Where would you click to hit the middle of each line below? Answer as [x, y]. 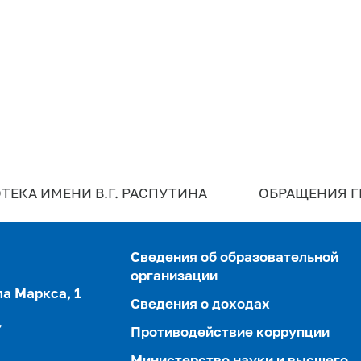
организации [174, 276]
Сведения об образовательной [235, 258]
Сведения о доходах [201, 305]
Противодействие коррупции [230, 333]
